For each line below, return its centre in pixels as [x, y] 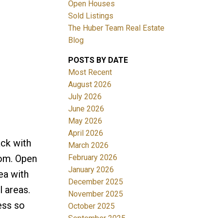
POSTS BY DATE [98, 60]
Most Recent [90, 72]
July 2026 [85, 96]
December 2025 [96, 182]
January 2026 [91, 169]
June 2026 [86, 109]
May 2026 [85, 121]
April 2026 [86, 133]
